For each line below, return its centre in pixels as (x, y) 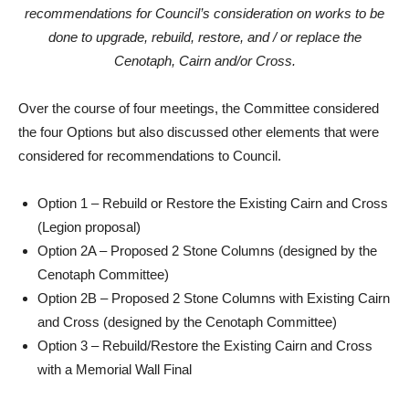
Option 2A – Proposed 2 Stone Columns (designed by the (207, 251)
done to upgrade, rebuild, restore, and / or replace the (204, 37)
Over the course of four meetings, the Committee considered (199, 108)
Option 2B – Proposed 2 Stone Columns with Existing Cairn (214, 298)
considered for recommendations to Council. (150, 156)
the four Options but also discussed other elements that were (199, 132)
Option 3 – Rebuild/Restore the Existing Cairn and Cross (205, 346)
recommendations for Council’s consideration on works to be (204, 13)
